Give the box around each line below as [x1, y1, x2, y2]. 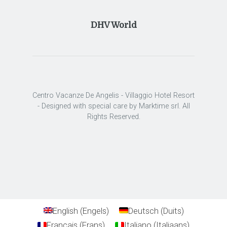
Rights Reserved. [87, 112, 140, 122]
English [52, 205, 78, 216]
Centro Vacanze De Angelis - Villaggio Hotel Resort [32, 91, 195, 100]
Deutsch [128, 205, 159, 216]
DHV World [90, 20, 137, 30]
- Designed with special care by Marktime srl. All [37, 102, 190, 111]
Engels [82, 205, 106, 216]
